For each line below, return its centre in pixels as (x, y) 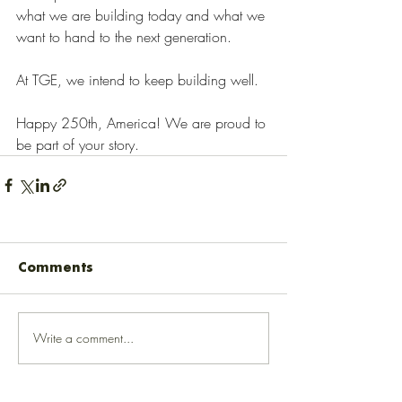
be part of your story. (78, 144)
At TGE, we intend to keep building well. (137, 79)
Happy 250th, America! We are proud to (143, 122)
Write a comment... (83, 338)
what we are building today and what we (143, 15)
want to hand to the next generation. (124, 36)
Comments (56, 268)
